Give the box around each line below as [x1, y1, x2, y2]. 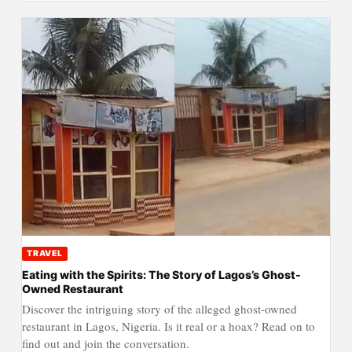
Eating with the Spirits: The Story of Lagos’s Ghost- [21, 268, 301, 282]
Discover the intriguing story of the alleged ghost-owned [21, 300, 297, 317]
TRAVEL [27, 248, 63, 259]
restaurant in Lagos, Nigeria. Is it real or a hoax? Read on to [21, 317, 315, 334]
